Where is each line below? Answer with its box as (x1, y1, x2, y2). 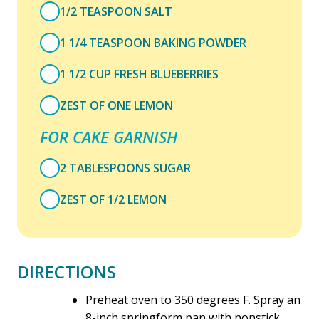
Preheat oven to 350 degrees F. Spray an (85, 292, 300, 308)
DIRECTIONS (17, 260, 116, 283)
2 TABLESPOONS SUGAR (60, 160, 191, 176)
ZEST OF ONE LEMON (60, 98, 173, 113)
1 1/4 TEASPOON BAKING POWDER (60, 35, 246, 51)
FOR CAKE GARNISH (40, 126, 177, 147)
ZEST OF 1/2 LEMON (60, 192, 167, 207)
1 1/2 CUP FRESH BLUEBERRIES (60, 66, 219, 82)
